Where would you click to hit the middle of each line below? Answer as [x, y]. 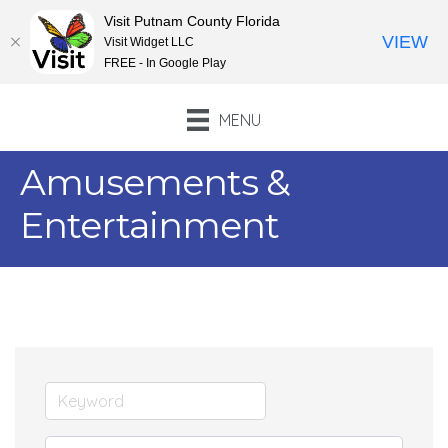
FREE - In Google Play [165, 62]
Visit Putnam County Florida [192, 20]
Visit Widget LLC [149, 41]
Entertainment [149, 225]
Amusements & [155, 182]
